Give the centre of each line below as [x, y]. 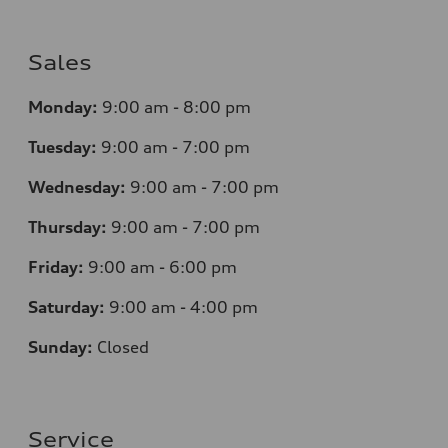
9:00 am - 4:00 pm [183, 306]
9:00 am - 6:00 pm [162, 266]
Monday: [63, 106]
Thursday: [67, 226]
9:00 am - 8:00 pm [176, 106]
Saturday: [66, 306]
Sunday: [60, 346]
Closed [123, 346]
